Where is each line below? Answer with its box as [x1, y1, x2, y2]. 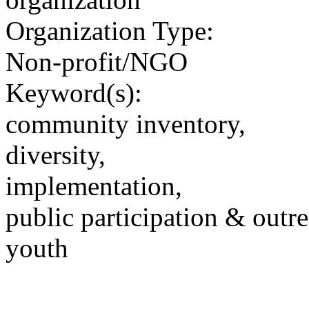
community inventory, [6, 108, 246, 139]
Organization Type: [6, 15, 214, 46]
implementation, [6, 170, 182, 201]
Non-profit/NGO [6, 46, 188, 77]
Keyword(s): [6, 77, 142, 108]
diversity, [6, 139, 106, 170]
